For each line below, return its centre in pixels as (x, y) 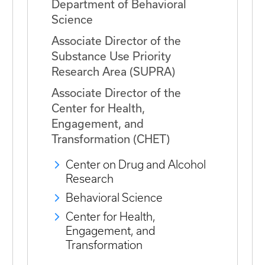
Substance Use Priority (111, 57)
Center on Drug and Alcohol (136, 164)
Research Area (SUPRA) (113, 72)
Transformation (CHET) (111, 140)
